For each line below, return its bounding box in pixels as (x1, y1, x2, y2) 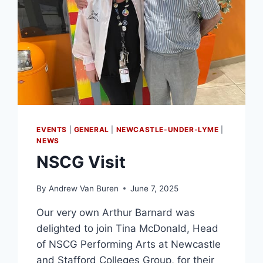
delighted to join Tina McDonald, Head (36, 222, 219, 234)
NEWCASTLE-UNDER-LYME (116, 125, 219, 134)
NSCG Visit (36, 152, 126, 173)
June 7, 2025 (130, 183, 178, 193)
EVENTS (36, 125, 67, 134)
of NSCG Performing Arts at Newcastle (36, 238, 221, 250)
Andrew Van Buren (48, 183, 119, 193)
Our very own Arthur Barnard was (36, 206, 195, 218)
